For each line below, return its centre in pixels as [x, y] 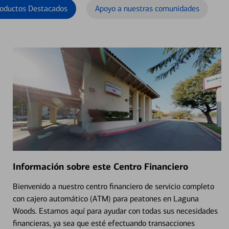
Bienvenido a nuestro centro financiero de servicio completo [113, 186]
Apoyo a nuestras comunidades [147, 8]
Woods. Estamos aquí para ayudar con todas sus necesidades [115, 211]
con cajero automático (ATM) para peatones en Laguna [106, 198]
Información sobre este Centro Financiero [100, 166]
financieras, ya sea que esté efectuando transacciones [104, 223]
